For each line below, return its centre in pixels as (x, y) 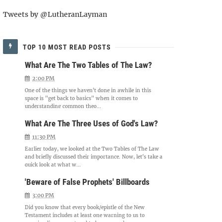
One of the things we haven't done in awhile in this (88, 90)
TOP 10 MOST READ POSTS (67, 47)
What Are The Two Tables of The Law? (89, 65)
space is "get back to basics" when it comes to (82, 98)
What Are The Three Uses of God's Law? (92, 123)
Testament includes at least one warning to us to (85, 215)
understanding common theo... (63, 106)
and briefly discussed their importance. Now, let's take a (94, 157)
